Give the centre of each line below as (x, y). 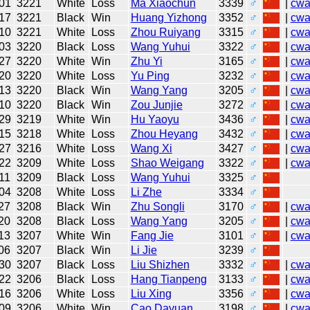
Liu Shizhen (160, 264)
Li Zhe (146, 192)
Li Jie (144, 250)
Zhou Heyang (164, 134)
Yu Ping (150, 75)
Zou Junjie (156, 104)
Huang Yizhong (168, 17)
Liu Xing (151, 293)
